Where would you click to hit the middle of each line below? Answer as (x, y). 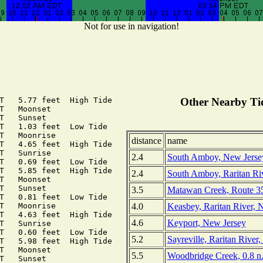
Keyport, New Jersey (206, 223)
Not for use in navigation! (131, 26)
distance (146, 141)
